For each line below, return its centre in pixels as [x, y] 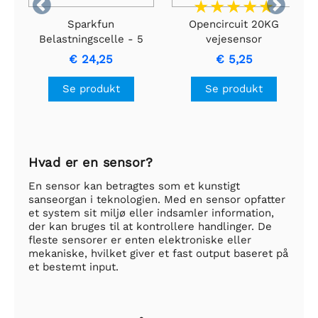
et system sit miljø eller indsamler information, [151, 213]
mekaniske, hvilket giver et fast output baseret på [158, 254]
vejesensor [234, 39]
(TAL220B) [91, 69]
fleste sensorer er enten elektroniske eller [140, 240]
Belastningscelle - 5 [91, 39]
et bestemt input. [73, 267]
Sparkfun [91, 24]
